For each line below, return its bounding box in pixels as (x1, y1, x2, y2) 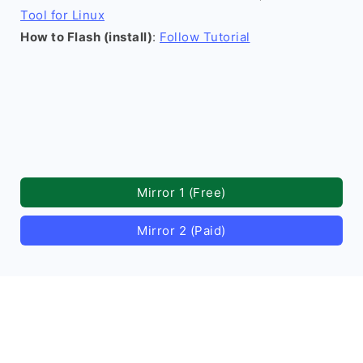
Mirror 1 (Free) (137, 185, 226, 200)
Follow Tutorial (160, 29, 250, 45)
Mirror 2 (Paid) (137, 223, 226, 238)
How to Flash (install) (20, 29, 152, 45)
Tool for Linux (20, 7, 105, 23)
